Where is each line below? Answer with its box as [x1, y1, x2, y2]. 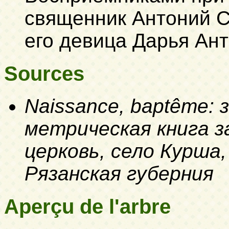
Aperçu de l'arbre [4, 194, 171, 218]
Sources [4, 61, 84, 85]
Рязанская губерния [25, 163, 214, 185]
